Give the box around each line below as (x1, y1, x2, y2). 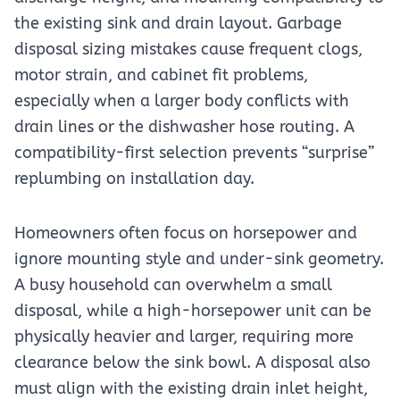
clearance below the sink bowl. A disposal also (14, 353, 371, 372)
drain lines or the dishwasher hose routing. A (14, 117, 354, 137)
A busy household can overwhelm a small (14, 275, 332, 295)
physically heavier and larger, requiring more (14, 327, 354, 346)
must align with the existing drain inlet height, (14, 379, 368, 398)
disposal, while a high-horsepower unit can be (14, 301, 371, 321)
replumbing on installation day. (14, 169, 254, 188)
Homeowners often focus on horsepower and (14, 223, 357, 243)
